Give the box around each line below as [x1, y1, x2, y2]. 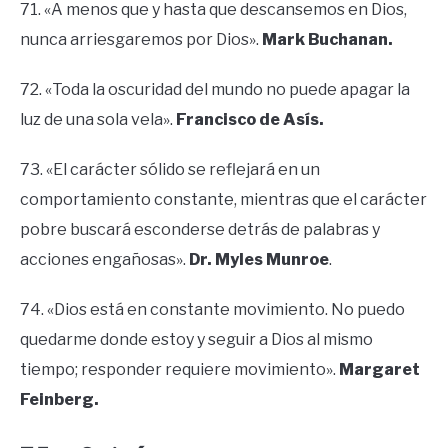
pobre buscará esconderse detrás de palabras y [20, 219, 380, 239]
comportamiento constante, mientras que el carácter [20, 189, 427, 209]
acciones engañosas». [20, 249, 189, 269]
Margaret [339, 359, 420, 379]
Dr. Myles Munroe [189, 249, 329, 269]
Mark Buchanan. [262, 29, 393, 49]
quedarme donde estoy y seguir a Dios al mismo [20, 329, 373, 349]
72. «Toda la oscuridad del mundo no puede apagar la [20, 79, 410, 99]
